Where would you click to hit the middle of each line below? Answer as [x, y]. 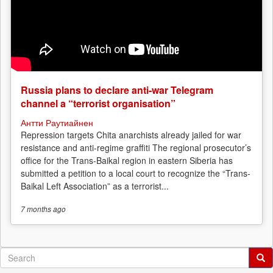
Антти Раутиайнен [57, 122]
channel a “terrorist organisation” [98, 103]
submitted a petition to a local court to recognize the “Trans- [136, 173]
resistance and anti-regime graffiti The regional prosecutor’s [136, 147]
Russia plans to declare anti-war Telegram [117, 90]
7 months [36, 209]
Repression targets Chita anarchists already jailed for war [131, 134]
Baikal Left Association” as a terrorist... [95, 186]
